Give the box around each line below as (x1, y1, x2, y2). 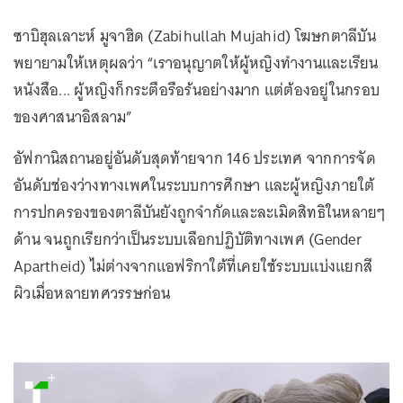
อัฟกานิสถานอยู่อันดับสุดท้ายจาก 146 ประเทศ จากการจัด (13, 144, 376, 172)
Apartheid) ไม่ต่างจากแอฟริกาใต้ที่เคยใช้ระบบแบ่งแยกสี (13, 252, 372, 280)
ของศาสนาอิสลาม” (13, 103, 133, 130)
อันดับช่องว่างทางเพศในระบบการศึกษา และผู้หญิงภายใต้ (13, 171, 375, 199)
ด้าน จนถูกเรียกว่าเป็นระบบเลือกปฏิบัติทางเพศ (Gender (13, 225, 362, 253)
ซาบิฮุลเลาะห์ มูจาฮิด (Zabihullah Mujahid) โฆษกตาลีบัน (13, 22, 376, 49)
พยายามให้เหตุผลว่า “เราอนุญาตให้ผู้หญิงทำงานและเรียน (13, 49, 379, 76)
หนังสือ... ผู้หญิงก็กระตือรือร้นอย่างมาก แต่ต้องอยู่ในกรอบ (13, 76, 380, 103)
